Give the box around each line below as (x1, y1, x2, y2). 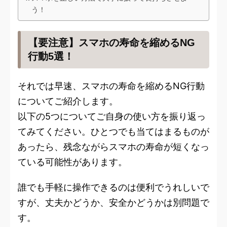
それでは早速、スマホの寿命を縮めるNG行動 (18, 81, 205, 92)
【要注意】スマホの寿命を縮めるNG (28, 37, 195, 49)
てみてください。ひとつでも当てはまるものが (18, 126, 209, 137)
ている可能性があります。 (18, 157, 127, 168)
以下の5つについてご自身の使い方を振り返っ (18, 111, 206, 122)
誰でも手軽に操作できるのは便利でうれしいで (18, 182, 209, 193)
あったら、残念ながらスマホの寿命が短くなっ (18, 141, 209, 153)
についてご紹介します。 (18, 96, 118, 107)
